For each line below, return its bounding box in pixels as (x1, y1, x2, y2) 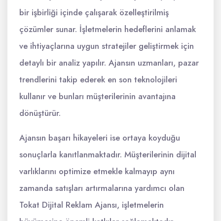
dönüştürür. (19, 107, 61, 119)
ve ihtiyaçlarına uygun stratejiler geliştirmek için (19, 40, 194, 52)
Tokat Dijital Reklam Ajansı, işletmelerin (19, 199, 164, 211)
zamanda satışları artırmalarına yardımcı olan (19, 182, 184, 194)
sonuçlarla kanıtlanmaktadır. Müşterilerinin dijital (19, 148, 196, 160)
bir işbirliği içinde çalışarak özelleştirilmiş (19, 6, 169, 18)
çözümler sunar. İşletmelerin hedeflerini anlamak (19, 23, 196, 35)
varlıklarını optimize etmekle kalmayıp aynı (19, 165, 175, 177)
